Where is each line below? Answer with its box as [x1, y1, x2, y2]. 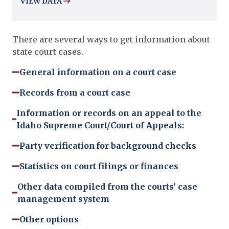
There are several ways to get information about [12, 34, 210, 44]
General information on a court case [19, 67, 176, 77]
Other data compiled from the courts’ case [17, 181, 198, 192]
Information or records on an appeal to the [16, 108, 201, 118]
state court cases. [12, 47, 83, 57]
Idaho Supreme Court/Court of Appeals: [16, 120, 184, 130]
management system [17, 194, 110, 204]
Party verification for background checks [19, 141, 196, 151]
